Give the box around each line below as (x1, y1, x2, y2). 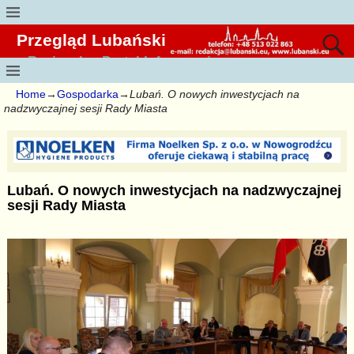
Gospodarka (57, 87, 119, 100)
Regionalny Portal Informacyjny (27, 54, 226, 70)
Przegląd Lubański (17, 31, 167, 50)
